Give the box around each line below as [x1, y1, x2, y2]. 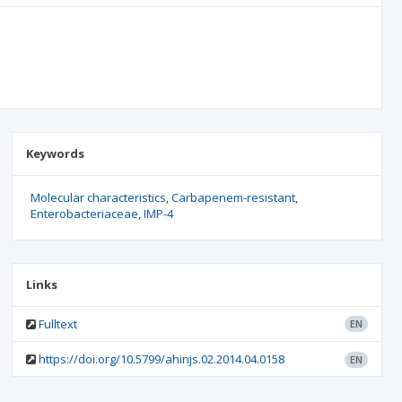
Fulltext [38, 316, 77, 332]
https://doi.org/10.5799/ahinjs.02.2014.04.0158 [38, 351, 284, 367]
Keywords [25, 145, 84, 162]
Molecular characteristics [30, 189, 166, 205]
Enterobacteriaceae [30, 205, 138, 222]
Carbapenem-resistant [170, 189, 295, 205]
